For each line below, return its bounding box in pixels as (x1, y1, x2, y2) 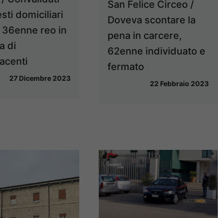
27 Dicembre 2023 (9, 73, 71, 82)
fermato (108, 61, 145, 73)
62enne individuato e (108, 45, 206, 57)
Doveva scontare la (108, 14, 196, 26)
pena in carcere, (108, 30, 182, 42)
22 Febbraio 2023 (150, 79, 209, 88)
